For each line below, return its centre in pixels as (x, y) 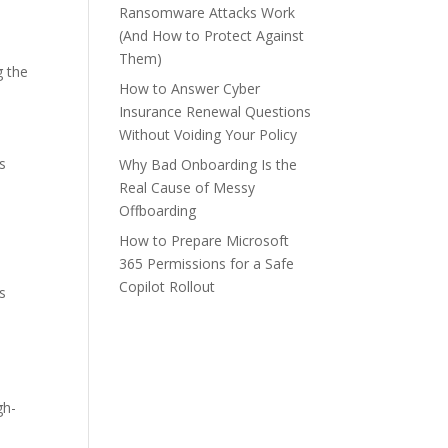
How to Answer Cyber (190, 88)
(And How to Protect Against (212, 35)
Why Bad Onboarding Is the (208, 164)
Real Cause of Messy (187, 187)
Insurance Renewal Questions (215, 111)
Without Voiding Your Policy (208, 134)
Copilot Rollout (167, 286)
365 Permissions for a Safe (207, 263)
